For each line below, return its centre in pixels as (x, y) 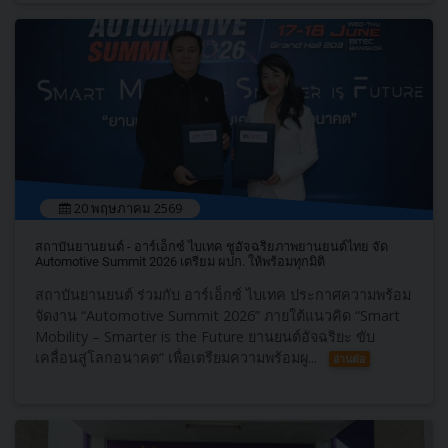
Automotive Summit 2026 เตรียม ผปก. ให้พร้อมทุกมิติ (180, 261)
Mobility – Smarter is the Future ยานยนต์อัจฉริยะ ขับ (205, 336)
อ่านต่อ (349, 358)
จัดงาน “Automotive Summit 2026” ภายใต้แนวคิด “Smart (217, 315)
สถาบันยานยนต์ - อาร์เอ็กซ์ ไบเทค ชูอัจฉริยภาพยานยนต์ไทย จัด (211, 246)
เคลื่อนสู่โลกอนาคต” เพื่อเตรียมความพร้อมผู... (176, 357)
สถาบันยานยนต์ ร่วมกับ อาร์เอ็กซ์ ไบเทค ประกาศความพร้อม (223, 294)
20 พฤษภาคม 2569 (126, 208)
